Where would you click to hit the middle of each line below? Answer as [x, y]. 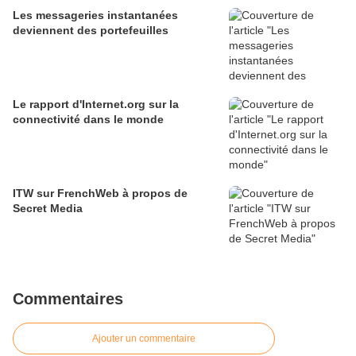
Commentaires [68, 299]
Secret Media [48, 209]
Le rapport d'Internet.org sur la [96, 104]
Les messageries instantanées [95, 15]
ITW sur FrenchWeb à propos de [100, 193]
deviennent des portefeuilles [91, 31]
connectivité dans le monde [88, 120]
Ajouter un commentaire [144, 339]
